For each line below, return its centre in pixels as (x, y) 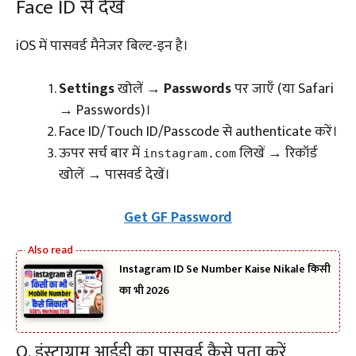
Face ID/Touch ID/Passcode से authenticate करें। (198, 132)
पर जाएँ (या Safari (282, 89)
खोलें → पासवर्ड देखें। (114, 175)
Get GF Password (178, 218)
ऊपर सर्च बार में (101, 154)
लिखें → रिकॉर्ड (277, 154)
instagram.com (190, 154)
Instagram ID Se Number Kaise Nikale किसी (225, 269)
